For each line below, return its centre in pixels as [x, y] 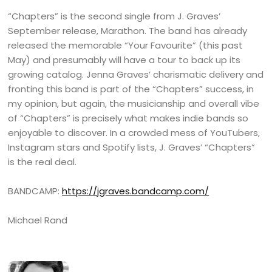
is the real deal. [42, 162]
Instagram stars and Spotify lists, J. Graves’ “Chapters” [132, 147]
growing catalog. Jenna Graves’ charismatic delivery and [136, 74]
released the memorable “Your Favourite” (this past [126, 45]
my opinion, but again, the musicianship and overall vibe [134, 104]
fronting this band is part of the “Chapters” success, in [131, 89]
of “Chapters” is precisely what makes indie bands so [128, 118]
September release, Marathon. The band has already [128, 31]
